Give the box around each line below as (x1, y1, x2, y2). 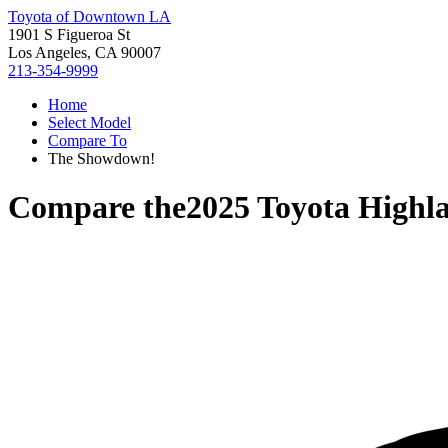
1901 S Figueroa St (8, 26, 130, 43)
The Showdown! (48, 150, 155, 167)
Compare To (48, 132, 127, 149)
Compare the (8, 189, 186, 226)
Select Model (48, 114, 131, 131)
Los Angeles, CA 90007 (8, 44, 161, 61)
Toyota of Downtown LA (8, 8, 171, 25)
